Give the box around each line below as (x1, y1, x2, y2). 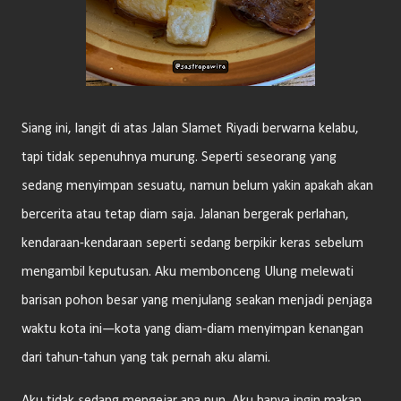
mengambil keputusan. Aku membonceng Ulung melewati (21, 265, 354, 279)
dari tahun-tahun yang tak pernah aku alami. (21, 351, 270, 365)
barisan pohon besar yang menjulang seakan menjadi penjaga (21, 294, 372, 308)
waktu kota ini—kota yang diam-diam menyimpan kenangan (21, 322, 363, 337)
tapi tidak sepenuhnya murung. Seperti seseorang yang (21, 150, 337, 165)
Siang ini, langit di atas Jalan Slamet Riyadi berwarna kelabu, (21, 122, 359, 136)
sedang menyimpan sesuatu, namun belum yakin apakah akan (21, 179, 373, 193)
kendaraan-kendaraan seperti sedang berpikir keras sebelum (21, 236, 363, 251)
